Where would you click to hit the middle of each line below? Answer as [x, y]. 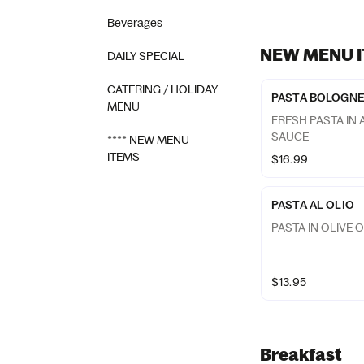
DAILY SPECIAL [146, 56]
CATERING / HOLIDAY [162, 89]
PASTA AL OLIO [313, 205]
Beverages [135, 23]
